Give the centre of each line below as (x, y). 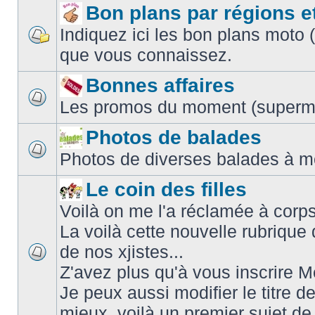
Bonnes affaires (160, 85)
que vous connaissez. (146, 55)
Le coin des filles (166, 189)
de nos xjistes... (122, 252)
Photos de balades (174, 137)
